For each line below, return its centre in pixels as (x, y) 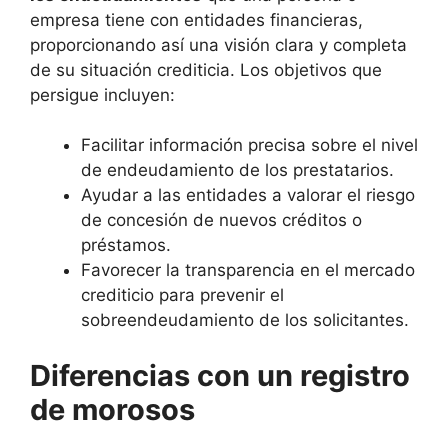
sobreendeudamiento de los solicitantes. (245, 320)
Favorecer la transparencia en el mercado (248, 270)
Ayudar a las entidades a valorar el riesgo (248, 195)
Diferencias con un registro (220, 375)
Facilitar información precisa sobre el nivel (249, 145)
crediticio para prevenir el (182, 295)
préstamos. (126, 245)
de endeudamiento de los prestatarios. (237, 170)
